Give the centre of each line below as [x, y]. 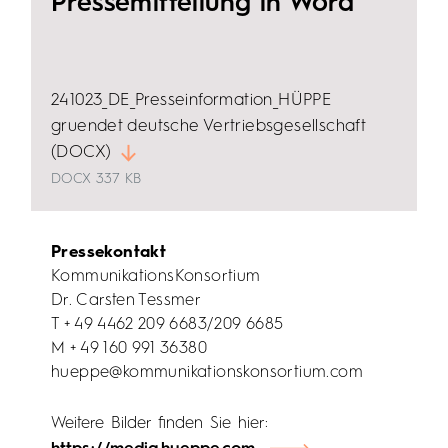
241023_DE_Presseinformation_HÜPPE [191, 101]
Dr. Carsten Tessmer [126, 301]
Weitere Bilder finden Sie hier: [159, 424]
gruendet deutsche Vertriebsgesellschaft [209, 127]
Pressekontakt [109, 253]
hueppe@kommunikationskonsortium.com [207, 373]
